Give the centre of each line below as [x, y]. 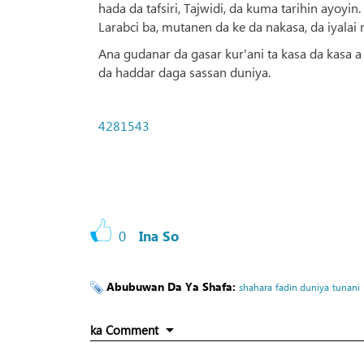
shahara [256, 287]
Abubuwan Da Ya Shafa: [173, 287]
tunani [346, 287]
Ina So [159, 236]
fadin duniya [302, 287]
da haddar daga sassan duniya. [184, 72]
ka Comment [124, 330]
